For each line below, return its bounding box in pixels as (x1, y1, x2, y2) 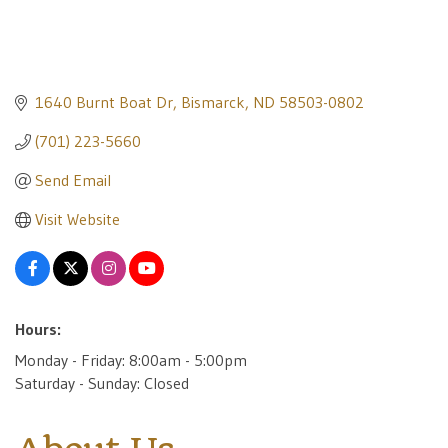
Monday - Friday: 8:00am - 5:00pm (15, 350, 247, 371)
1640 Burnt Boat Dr (35, 92, 173, 113)
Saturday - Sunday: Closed (15, 373, 189, 394)
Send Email (35, 170, 111, 191)
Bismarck (181, 92, 245, 113)
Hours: (15, 319, 61, 340)
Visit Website (35, 209, 120, 230)
